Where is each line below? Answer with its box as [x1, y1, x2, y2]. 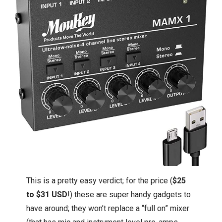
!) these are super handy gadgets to [67, 189, 191, 199]
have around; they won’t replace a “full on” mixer [26, 203, 190, 213]
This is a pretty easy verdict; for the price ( [26, 175, 173, 185]
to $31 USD [26, 189, 68, 199]
